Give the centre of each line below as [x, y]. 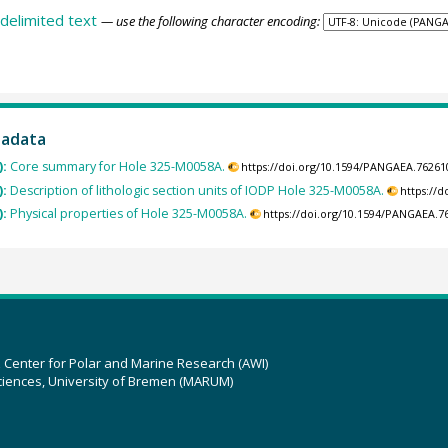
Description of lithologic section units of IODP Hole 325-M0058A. [196, 190]
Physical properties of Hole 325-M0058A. [128, 213]
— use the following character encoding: [210, 20]
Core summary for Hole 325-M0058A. [117, 167]
